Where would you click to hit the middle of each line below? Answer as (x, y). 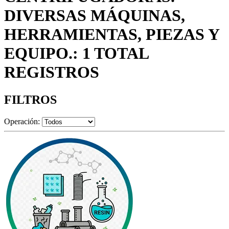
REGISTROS (52, 72)
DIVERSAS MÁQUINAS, (95, 16)
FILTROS (30, 99)
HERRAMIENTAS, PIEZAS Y (112, 35)
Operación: (22, 121)
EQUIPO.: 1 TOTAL (76, 53)
